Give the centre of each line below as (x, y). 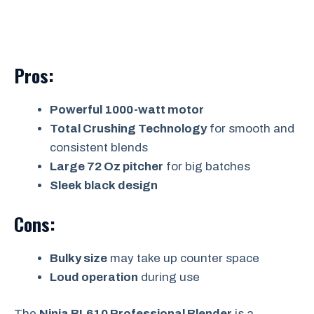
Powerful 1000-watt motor (127, 110)
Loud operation (94, 277)
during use (169, 277)
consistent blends (99, 148)
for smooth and (251, 129)
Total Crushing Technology (128, 129)
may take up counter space (183, 258)
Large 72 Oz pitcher (107, 166)
